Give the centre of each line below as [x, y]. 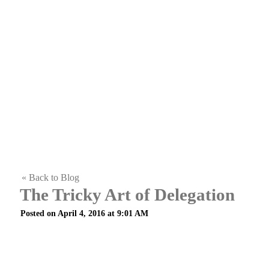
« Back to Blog [50, 177]
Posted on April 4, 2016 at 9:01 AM [84, 213]
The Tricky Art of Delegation [127, 195]
